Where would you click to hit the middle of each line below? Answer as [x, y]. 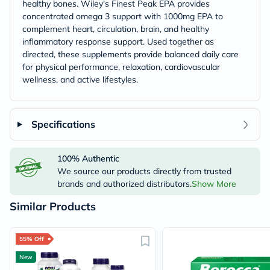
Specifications [63, 124]
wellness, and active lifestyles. [80, 80]
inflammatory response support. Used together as [118, 42]
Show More [214, 184]
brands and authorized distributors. [124, 184]
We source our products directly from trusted [144, 171]
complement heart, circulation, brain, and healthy [116, 29]
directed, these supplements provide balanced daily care [130, 54]
